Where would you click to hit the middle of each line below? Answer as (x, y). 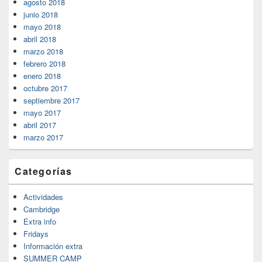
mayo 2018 (42, 26)
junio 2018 (41, 14)
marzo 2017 (43, 137)
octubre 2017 (45, 88)
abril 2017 (40, 125)
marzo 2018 (43, 51)
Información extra (53, 246)
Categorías (44, 171)
